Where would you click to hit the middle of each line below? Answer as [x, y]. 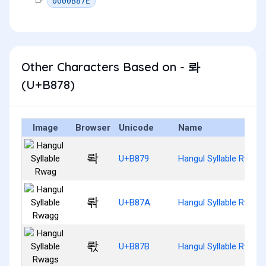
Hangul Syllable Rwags [221, 246]
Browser [93, 127]
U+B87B [134, 246]
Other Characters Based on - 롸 [111, 66]
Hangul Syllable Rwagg [221, 202]
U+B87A [134, 202]
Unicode [136, 127]
